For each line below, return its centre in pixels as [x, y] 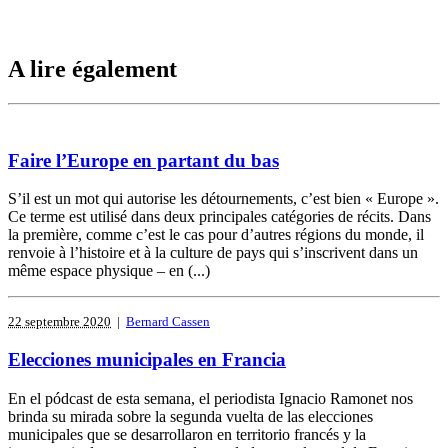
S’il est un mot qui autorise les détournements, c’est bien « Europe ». [223, 199]
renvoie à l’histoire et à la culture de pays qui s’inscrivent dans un [213, 253]
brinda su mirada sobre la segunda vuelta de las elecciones [190, 416]
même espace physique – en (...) [109, 271]
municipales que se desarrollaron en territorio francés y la [187, 434]
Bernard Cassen [168, 322]
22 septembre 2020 [59, 322]
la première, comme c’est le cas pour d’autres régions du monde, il [216, 235]
